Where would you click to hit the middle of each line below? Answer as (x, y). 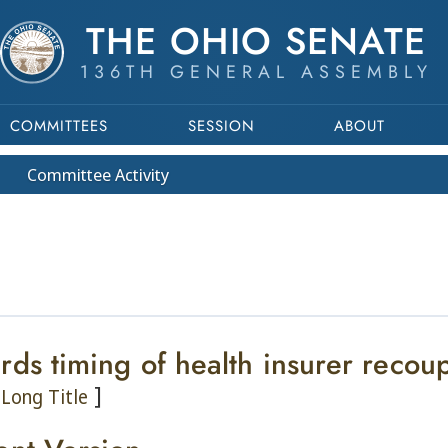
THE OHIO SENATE (256, 41)
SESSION (221, 126)
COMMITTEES (58, 126)
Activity (140, 174)
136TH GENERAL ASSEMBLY (256, 72)
